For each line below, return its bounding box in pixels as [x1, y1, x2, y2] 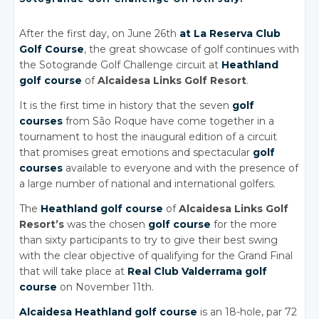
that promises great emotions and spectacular [19, 146, 253, 159]
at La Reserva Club [179, 27, 281, 41]
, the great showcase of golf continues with [84, 43, 300, 56]
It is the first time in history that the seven [19, 99, 233, 113]
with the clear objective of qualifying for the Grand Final [19, 249, 293, 263]
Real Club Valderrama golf [127, 265, 268, 278]
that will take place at [19, 265, 128, 278]
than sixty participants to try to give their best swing [19, 234, 278, 247]
